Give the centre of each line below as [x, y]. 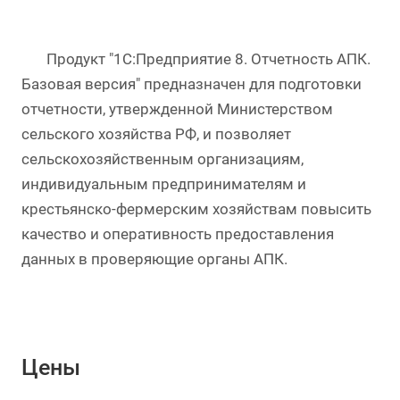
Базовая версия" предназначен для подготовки [192, 84]
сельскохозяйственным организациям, [162, 159]
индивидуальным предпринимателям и [164, 184]
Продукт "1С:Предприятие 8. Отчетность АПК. [196, 59]
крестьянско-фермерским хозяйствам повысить [196, 209]
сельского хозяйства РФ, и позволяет [156, 134]
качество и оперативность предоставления [178, 234]
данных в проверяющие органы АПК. [158, 259]
